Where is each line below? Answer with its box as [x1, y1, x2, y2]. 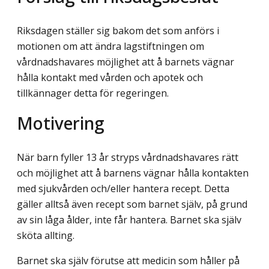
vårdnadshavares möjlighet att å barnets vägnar [17, 55, 234, 69]
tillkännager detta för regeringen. [17, 86, 169, 100]
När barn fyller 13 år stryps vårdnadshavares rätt [17, 150, 238, 164]
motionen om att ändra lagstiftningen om [17, 40, 204, 53]
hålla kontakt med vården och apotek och [17, 71, 203, 85]
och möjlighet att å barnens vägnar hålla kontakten [17, 166, 249, 180]
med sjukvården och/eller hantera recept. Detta [17, 181, 229, 195]
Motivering [17, 110, 104, 134]
